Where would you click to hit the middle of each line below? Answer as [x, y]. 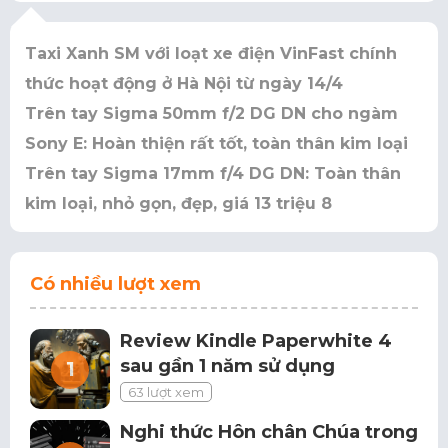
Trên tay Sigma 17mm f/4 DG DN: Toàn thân [213, 173]
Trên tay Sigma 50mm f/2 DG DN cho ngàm [211, 113]
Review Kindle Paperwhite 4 [256, 341]
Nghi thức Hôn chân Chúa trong [269, 432]
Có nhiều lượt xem [115, 284]
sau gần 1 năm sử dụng [227, 366]
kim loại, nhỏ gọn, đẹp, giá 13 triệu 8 [178, 203]
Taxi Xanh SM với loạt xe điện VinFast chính [211, 53]
